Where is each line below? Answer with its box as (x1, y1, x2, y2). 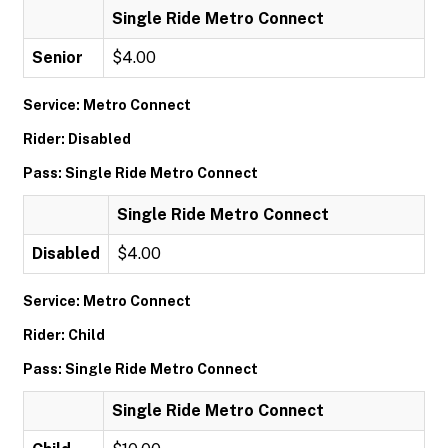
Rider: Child (23, 327, 105, 343)
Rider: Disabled (23, 131, 131, 147)
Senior (32, 48, 83, 67)
